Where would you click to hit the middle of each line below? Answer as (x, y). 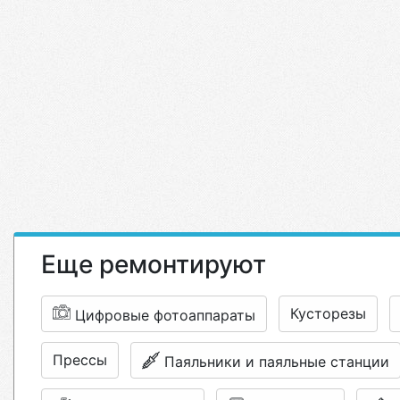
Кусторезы (328, 313)
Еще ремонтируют (154, 264)
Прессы (80, 360)
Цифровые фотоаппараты (165, 315)
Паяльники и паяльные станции (277, 362)
